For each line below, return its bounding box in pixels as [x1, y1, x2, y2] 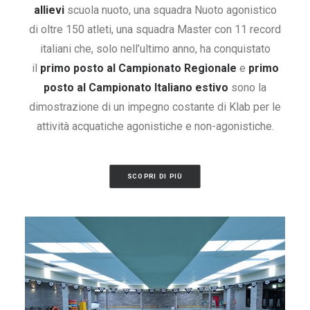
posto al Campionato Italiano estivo [44, 81, 228, 94]
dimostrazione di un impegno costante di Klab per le [29, 100, 281, 113]
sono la [228, 81, 266, 94]
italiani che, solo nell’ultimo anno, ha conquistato [39, 42, 271, 55]
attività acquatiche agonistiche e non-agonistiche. [36, 120, 274, 133]
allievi [33, 3, 64, 17]
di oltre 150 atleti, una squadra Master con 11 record [29, 23, 281, 36]
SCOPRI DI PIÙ [127, 172, 183, 181]
